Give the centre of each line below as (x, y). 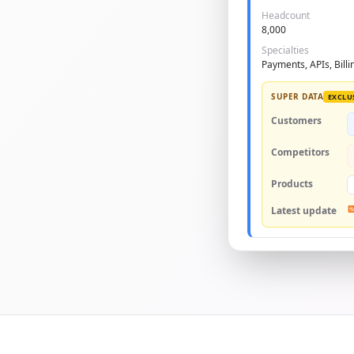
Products (292, 184)
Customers (296, 121)
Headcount (286, 15)
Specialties (285, 50)
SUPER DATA (297, 96)
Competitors (300, 152)
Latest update (304, 211)
